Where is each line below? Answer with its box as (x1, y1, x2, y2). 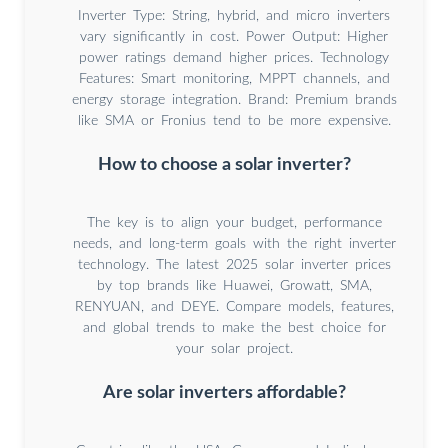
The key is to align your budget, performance (86, 216, 382, 231)
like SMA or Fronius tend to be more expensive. (77, 114, 391, 129)
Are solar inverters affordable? (102, 383, 346, 401)
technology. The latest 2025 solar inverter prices (77, 258, 391, 273)
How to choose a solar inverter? (97, 156, 351, 174)
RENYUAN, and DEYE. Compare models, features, (74, 300, 394, 315)
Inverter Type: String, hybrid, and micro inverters (78, 9, 390, 24)
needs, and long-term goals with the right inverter (72, 237, 396, 252)
